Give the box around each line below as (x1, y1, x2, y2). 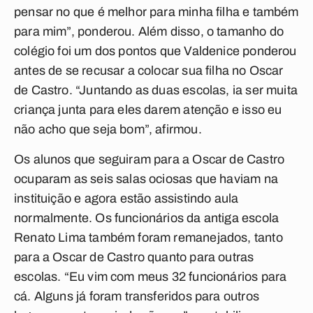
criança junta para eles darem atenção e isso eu (14, 103, 282, 117)
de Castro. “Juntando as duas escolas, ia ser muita (14, 83, 298, 97)
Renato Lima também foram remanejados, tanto (14, 231, 283, 245)
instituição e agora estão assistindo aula (14, 191, 239, 205)
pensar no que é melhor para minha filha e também (14, 5, 299, 19)
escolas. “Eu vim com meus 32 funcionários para (14, 270, 287, 284)
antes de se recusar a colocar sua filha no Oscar (14, 64, 284, 78)
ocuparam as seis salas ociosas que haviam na (14, 172, 278, 186)
